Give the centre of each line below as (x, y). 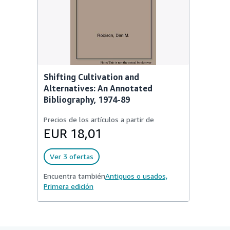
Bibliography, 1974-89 (87, 100)
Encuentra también (74, 176)
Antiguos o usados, (136, 176)
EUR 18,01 (73, 133)
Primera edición (69, 186)
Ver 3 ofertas (72, 156)
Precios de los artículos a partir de (99, 119)
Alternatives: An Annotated (98, 88)
